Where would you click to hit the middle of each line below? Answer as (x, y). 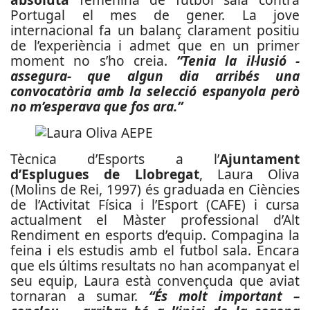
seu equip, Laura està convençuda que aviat (155, 281)
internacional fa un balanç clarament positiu (155, 30)
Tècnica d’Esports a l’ (115, 159)
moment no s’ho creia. (94, 61)
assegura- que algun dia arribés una (155, 76)
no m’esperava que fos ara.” (97, 106)
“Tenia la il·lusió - (238, 61)
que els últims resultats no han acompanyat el (155, 265)
